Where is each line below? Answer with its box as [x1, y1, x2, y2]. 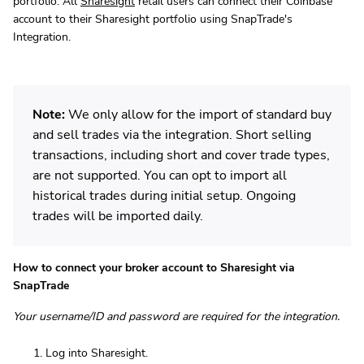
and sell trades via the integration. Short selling [32, 126, 311, 145]
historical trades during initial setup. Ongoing [32, 187, 296, 206]
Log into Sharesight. [45, 345, 148, 362]
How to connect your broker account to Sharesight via [13, 260, 295, 276]
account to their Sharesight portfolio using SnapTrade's [13, 11, 292, 28]
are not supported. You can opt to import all [32, 167, 287, 185]
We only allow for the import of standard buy [65, 106, 331, 124]
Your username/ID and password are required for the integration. [13, 309, 340, 325]
